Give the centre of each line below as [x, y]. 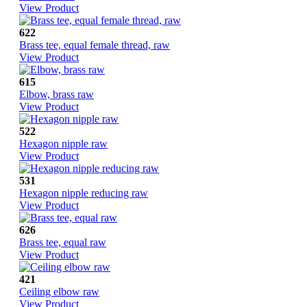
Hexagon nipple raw [63, 144]
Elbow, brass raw [57, 95]
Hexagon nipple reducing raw [84, 193]
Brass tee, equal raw [63, 243]
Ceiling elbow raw [59, 292]
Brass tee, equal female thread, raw [95, 45]
